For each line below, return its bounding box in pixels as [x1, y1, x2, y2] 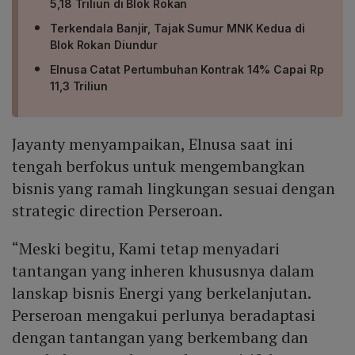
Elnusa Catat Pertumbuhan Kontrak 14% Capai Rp [50, 63, 324, 77]
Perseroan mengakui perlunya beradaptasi [12, 304, 316, 326]
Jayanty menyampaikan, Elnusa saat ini [12, 133, 294, 155]
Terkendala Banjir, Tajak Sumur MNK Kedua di [50, 21, 305, 36]
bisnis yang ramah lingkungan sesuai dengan [12, 177, 335, 200]
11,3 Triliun [50, 79, 108, 94]
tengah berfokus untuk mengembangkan [12, 155, 305, 177]
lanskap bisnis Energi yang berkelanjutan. [12, 282, 311, 304]
